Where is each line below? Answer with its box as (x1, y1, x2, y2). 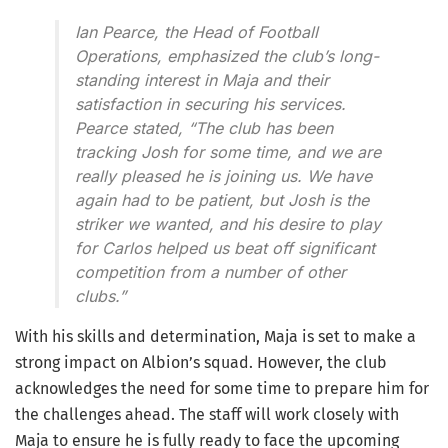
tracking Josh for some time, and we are (75, 142, 381, 163)
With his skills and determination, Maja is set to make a (15, 327, 416, 347)
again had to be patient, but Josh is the (75, 190, 369, 211)
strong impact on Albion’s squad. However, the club (15, 353, 387, 373)
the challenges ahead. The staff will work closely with (15, 405, 399, 425)
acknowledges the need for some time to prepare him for (15, 379, 429, 399)
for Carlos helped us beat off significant (75, 238, 375, 259)
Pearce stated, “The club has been (75, 118, 333, 139)
